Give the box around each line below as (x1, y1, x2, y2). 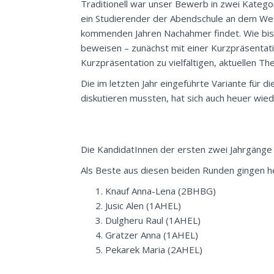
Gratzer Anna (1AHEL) (105, 229, 198, 241)
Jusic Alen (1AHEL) (105, 199, 181, 212)
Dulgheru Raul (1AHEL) (105, 214, 201, 226)
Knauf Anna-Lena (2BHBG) (105, 185, 216, 197)
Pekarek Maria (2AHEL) (105, 243, 202, 256)
